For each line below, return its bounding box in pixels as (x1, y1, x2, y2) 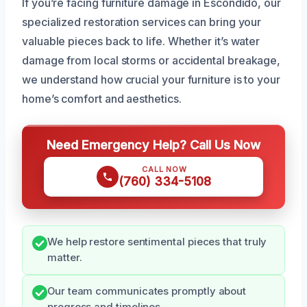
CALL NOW (142, 164, 187, 175)
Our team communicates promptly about (47, 285, 247, 298)
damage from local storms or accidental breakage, (22, 53, 281, 68)
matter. (47, 251, 82, 265)
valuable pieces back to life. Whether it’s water (22, 34, 260, 49)
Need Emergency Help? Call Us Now (47, 137, 260, 153)
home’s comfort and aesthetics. (22, 92, 182, 106)
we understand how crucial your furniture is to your (22, 73, 280, 87)
